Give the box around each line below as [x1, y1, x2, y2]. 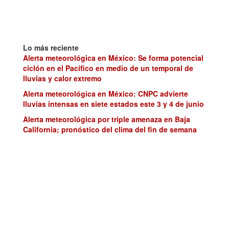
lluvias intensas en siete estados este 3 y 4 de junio [23, 98, 204, 109]
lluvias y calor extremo [23, 73, 102, 83]
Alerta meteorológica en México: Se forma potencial [23, 52, 203, 63]
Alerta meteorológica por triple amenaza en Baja [23, 113, 190, 124]
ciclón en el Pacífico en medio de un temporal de [23, 62, 193, 73]
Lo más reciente [23, 42, 79, 53]
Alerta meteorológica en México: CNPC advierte [23, 88, 188, 99]
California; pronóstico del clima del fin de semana [23, 124, 197, 134]
